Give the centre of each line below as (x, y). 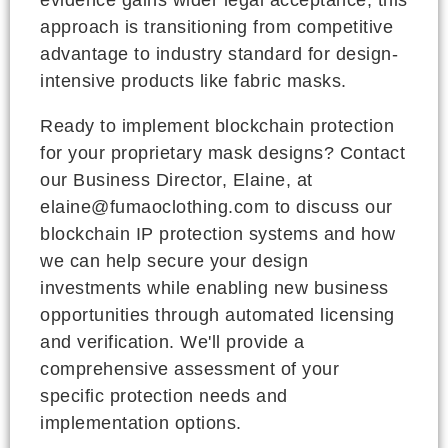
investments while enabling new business (214, 287)
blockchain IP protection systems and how (217, 233)
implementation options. (141, 422)
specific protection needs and (164, 395)
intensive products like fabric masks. (193, 80)
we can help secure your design (174, 260)
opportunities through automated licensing (217, 314)
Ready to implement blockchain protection (217, 125)
